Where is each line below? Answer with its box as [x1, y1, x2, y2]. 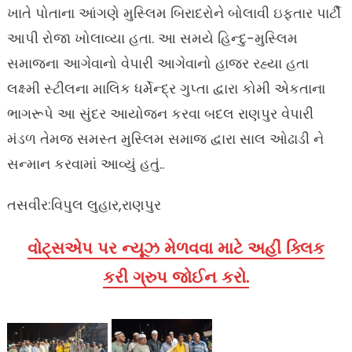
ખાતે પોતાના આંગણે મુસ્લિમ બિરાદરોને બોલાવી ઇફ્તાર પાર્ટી [6, 3, 341, 24]
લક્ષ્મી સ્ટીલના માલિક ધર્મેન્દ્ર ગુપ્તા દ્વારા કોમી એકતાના [6, 79, 325, 99]
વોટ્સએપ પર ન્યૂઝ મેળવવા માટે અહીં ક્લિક [27, 236, 324, 260]
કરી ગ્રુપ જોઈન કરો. [103, 266, 249, 289]
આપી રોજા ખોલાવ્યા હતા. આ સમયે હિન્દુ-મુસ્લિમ [6, 28, 298, 49]
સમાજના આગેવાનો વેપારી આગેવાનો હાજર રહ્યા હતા [6, 53, 309, 74]
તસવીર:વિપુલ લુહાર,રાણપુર [6, 195, 161, 215]
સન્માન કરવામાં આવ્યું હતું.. [6, 154, 164, 174]
